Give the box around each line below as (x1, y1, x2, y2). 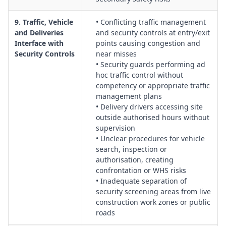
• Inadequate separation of (96, 176, 187, 186)
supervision (96, 123, 135, 133)
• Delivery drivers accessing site (96, 102, 203, 111)
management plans (96, 91, 162, 101)
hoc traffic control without (96, 70, 183, 80)
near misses (96, 49, 137, 59)
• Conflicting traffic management (96, 17, 206, 27)
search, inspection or (96, 144, 167, 154)
